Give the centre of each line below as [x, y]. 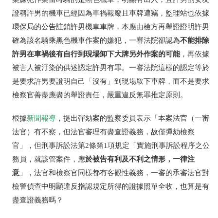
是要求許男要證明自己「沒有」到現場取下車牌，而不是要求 [111, 82]
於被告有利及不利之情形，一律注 [140, 159]
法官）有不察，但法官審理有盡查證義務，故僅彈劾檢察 [103, 132]
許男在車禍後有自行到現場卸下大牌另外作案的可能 [96, 54]
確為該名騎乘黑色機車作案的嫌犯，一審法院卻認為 [96, 41]
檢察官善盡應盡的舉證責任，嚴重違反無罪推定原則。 [100, 95]
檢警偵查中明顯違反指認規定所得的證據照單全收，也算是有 [111, 187]
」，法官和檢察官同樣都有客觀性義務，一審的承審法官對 [114, 173]
